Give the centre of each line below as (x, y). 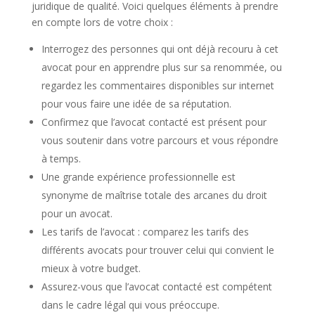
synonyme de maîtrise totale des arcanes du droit (154, 195)
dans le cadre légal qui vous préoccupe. (130, 305)
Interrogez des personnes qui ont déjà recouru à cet (160, 49)
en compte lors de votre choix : (102, 22)
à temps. (61, 159)
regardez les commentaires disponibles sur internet (157, 85)
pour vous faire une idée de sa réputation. (136, 104)
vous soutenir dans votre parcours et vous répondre (160, 140)
